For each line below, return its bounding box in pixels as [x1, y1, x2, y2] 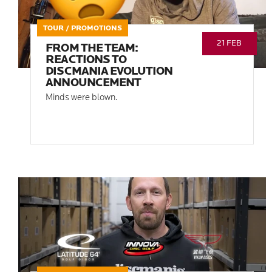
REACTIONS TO [46, 55, 126, 67]
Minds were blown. [46, 93, 118, 103]
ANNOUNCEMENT [46, 78, 141, 90]
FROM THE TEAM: [46, 43, 138, 55]
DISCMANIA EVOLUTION [46, 66, 173, 78]
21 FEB [217, 39, 242, 48]
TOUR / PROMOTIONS [43, 25, 123, 33]
